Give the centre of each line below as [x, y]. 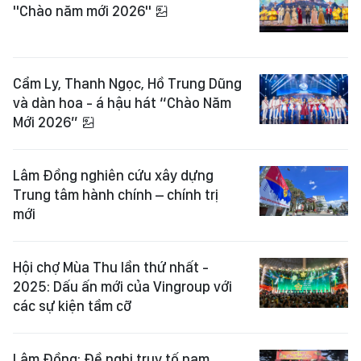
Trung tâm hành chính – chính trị [116, 195]
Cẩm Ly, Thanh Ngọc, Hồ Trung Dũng [127, 84]
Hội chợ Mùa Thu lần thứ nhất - [111, 268]
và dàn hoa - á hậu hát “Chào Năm [122, 103]
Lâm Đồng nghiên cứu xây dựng [113, 176]
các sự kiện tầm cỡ [72, 306]
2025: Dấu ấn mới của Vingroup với [122, 287]
